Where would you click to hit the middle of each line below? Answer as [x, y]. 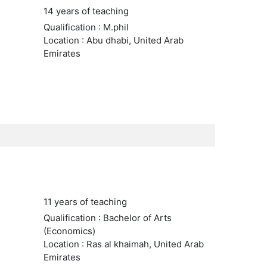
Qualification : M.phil [86, 27]
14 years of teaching [86, 11]
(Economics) [69, 231]
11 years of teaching [85, 202]
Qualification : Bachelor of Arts [107, 218]
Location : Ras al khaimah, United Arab [123, 244]
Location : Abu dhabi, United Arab [113, 40]
